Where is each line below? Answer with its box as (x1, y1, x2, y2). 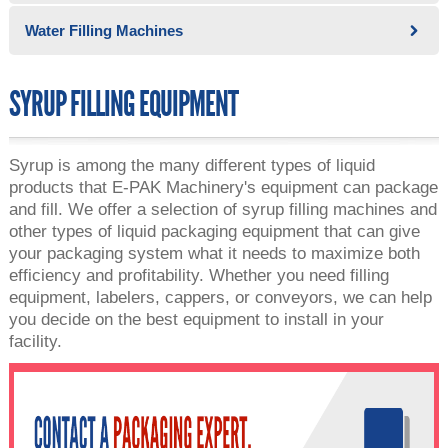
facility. (8, 332, 62, 351)
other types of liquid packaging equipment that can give (8, 222, 420, 241)
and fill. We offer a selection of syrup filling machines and (8, 200, 437, 219)
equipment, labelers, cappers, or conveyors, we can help (8, 288, 432, 307)
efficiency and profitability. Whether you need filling (8, 266, 389, 285)
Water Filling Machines (24, 22, 183, 39)
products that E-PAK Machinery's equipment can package (8, 178, 438, 197)
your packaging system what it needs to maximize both (8, 244, 420, 263)
